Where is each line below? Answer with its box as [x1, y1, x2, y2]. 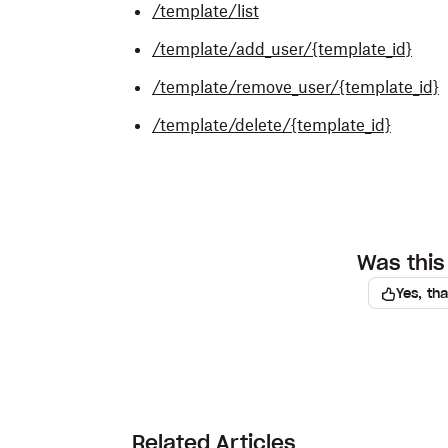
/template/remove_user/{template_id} [152, 77, 439, 97]
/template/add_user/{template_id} [152, 39, 412, 59]
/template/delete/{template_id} [152, 115, 391, 135]
